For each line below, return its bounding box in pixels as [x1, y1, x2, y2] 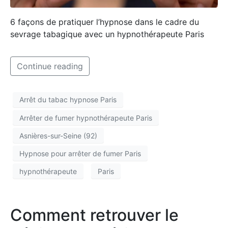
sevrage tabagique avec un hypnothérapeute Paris [10, 28, 204, 39]
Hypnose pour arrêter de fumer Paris [19, 149, 141, 158]
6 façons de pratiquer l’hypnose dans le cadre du [10, 16, 199, 27]
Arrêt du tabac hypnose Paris [19, 95, 117, 104]
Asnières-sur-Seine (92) [19, 131, 97, 140]
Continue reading [17, 61, 83, 71]
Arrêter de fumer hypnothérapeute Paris [19, 113, 152, 122]
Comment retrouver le [10, 205, 179, 225]
